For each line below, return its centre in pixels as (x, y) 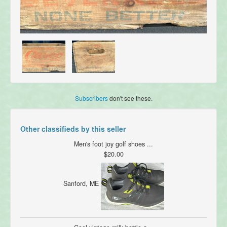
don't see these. (130, 98)
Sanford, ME (82, 184)
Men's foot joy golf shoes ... (113, 144)
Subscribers (91, 98)
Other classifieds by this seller (73, 129)
